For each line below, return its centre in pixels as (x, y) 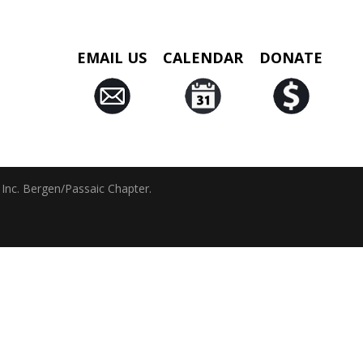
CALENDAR (203, 57)
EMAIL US (112, 57)
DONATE (291, 57)
